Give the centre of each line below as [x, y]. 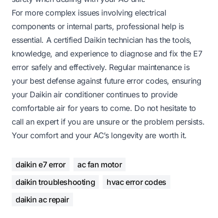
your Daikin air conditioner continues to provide [95, 94]
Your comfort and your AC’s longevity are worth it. [100, 135]
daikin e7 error [41, 164]
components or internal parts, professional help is [98, 26]
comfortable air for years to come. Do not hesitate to [104, 108]
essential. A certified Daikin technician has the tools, [102, 40]
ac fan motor [100, 164]
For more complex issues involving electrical [89, 12]
